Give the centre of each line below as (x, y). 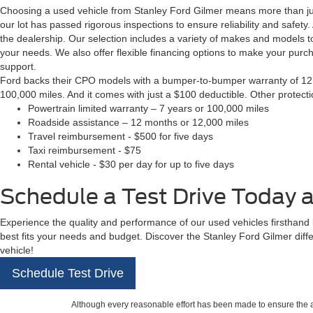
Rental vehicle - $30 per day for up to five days (131, 164)
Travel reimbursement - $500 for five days (121, 136)
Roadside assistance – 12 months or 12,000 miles (138, 122)
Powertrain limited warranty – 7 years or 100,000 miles (148, 108)
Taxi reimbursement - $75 (85, 150)
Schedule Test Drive (68, 273)
